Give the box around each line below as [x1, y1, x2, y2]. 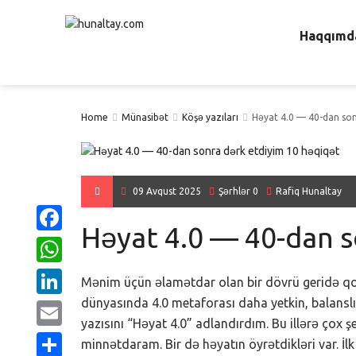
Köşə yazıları [182, 112, 238, 122]
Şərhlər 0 [219, 186, 258, 197]
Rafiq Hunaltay [276, 186, 342, 197]
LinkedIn [37, 300, 78, 313]
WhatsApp [37, 269, 88, 281]
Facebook [37, 237, 83, 250]
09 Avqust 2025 [133, 186, 201, 197]
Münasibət [122, 112, 168, 122]
